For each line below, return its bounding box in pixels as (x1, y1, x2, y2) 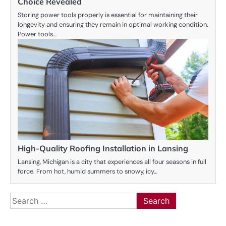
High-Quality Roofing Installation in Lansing (18, 143, 188, 154)
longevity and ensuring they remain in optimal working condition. (18, 20, 208, 29)
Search (10, 193, 35, 204)
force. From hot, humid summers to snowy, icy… (18, 167, 157, 176)
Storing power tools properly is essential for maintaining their (18, 11, 198, 20)
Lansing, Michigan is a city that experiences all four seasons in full (18, 157, 206, 166)
